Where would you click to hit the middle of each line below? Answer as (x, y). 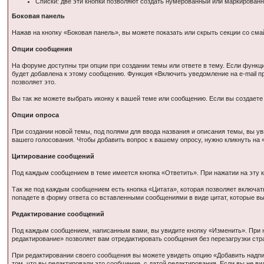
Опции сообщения (42, 49)
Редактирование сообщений (58, 214)
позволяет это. (34, 82)
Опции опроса (36, 115)
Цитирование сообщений (53, 156)
